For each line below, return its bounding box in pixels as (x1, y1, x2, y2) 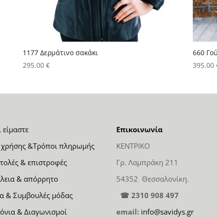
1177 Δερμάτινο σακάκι (23, 48, 98, 58)
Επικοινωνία (116, 124, 163, 134)
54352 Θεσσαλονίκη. (116, 173, 189, 184)
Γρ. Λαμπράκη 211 (116, 157, 179, 167)
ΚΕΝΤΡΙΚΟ (116, 140, 151, 151)
